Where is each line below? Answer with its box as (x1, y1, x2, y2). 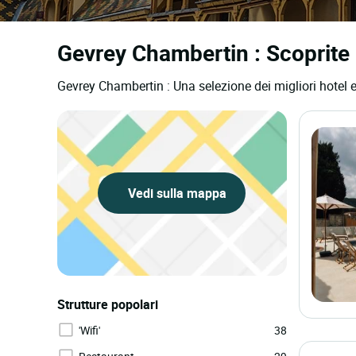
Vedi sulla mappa (125, 184, 227, 202)
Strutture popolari (57, 296, 158, 313)
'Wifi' (79, 323, 100, 338)
